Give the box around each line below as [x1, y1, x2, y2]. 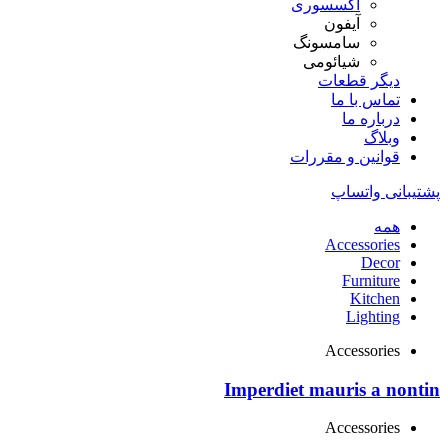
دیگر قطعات [318, 72, 400, 89]
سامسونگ [293, 34, 360, 51]
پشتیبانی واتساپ [331, 183, 440, 200]
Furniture [342, 272, 400, 289]
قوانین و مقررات [290, 148, 400, 165]
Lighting [346, 308, 400, 325]
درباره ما [342, 110, 400, 127]
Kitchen [350, 290, 400, 307]
